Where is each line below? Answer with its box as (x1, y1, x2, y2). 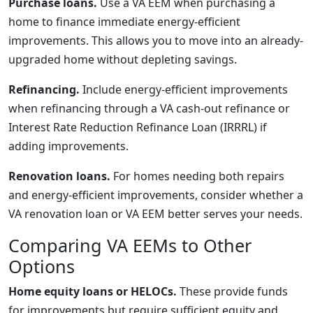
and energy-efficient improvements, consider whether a (8, 187, 303, 203)
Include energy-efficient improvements (80, 82, 288, 97)
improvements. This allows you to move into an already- (8, 33, 303, 48)
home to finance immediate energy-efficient (8, 14, 240, 29)
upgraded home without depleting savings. (8, 52, 237, 67)
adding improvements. (8, 138, 129, 154)
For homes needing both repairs (110, 168, 284, 184)
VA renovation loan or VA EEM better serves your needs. (8, 206, 303, 221)
